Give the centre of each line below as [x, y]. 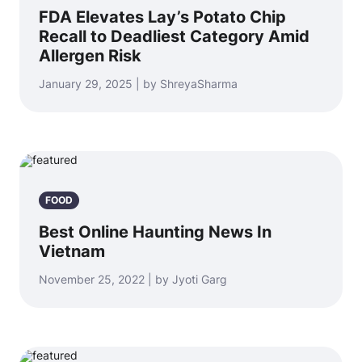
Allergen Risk [90, 56]
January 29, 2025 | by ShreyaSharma [138, 84]
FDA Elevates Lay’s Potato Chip [162, 17]
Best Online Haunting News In [155, 232]
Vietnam [72, 251]
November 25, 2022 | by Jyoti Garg [133, 279]
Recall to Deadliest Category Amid [174, 36]
